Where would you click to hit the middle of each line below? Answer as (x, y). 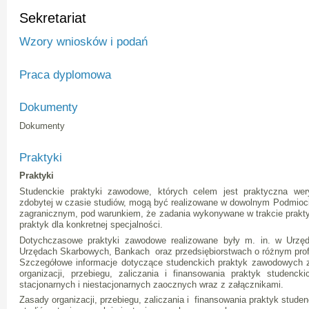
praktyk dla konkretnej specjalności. (91, 224)
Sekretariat (53, 18)
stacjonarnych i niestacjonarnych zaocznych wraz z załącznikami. (151, 284)
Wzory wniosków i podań (83, 41)
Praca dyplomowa (65, 74)
